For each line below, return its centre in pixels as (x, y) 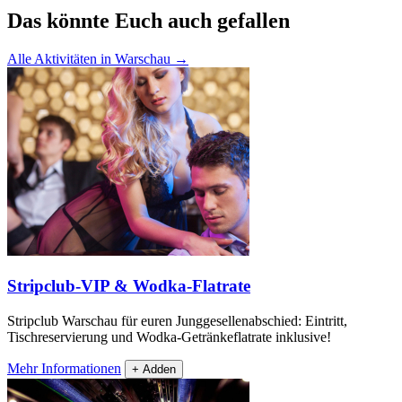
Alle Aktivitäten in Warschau (91, 59)
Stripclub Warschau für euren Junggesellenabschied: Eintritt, (177, 320)
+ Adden (154, 369)
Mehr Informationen (64, 368)
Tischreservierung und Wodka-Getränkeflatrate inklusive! (169, 336)
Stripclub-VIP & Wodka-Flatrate (129, 285)
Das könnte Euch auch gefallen (149, 21)
